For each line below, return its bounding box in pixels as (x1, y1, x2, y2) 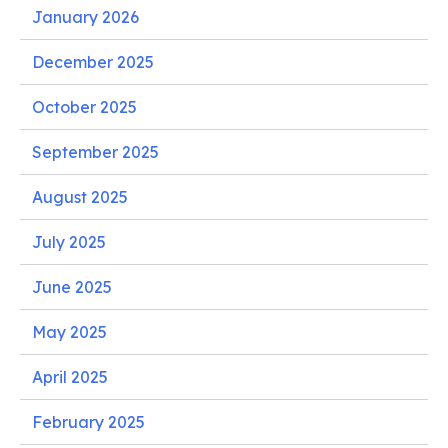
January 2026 (32, 6, 139, 27)
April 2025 (32, 366, 108, 387)
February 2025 (32, 411, 145, 432)
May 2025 (32, 321, 107, 342)
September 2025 (32, 141, 159, 162)
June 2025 (32, 276, 112, 297)
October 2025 (32, 96, 137, 117)
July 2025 (32, 231, 106, 252)
